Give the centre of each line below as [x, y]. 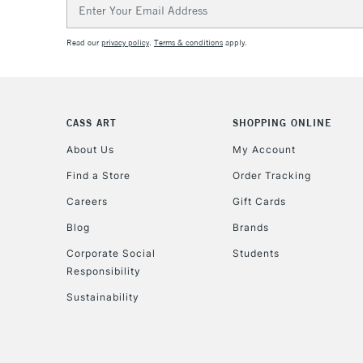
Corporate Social [111, 253]
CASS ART [92, 123]
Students [256, 253]
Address [88, 19]
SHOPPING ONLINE [282, 123]
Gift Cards [260, 201]
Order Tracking [272, 175]
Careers [87, 201]
